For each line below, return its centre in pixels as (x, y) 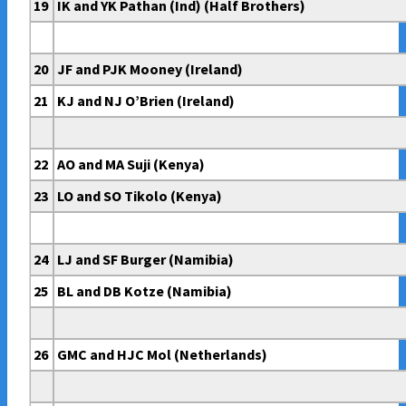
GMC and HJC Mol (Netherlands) (163, 355)
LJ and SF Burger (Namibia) (146, 260)
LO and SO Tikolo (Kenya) (140, 196)
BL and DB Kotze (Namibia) (145, 291)
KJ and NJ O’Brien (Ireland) (146, 101)
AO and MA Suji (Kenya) (131, 164)
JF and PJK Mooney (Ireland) (150, 69)
